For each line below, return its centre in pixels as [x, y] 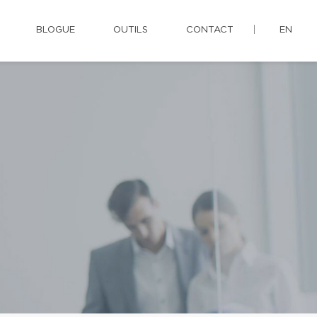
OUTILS [131, 30]
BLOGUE [56, 30]
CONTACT [210, 30]
